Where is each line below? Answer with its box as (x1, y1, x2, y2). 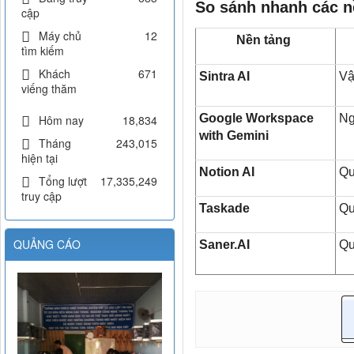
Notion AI (198, 165, 258, 179)
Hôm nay (39, 112, 84, 129)
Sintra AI (198, 70, 253, 84)
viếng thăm (21, 81, 77, 97)
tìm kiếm (21, 43, 64, 59)
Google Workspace (198, 111, 314, 126)
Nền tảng (236, 33, 295, 47)
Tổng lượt (39, 173, 87, 190)
